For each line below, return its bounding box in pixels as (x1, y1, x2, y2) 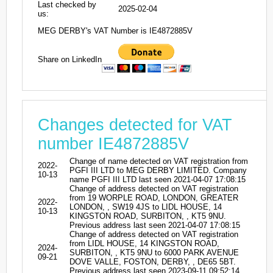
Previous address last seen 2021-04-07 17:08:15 (69, 220, 240, 230)
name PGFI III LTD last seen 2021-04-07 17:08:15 (69, 174, 246, 184)
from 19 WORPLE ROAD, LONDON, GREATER (69, 193, 238, 202)
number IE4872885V (38, 134, 189, 153)
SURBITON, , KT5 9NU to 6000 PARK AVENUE (69, 247, 239, 257)
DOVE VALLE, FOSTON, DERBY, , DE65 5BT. (69, 257, 236, 266)
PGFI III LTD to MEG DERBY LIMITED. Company (69, 165, 247, 175)
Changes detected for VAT (38, 115, 232, 134)
